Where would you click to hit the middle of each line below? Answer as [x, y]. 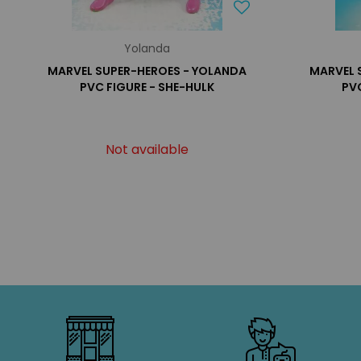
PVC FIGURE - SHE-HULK [147, 87]
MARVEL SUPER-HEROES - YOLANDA [147, 71]
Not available [147, 149]
